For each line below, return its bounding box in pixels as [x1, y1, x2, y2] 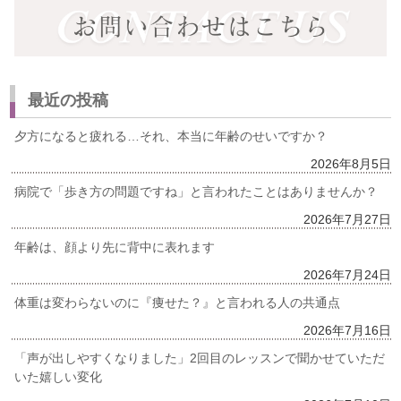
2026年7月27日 [303, 212, 391, 227]
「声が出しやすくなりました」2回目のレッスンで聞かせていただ [14, 351, 386, 366]
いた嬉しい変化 [14, 370, 103, 385]
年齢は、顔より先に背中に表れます [14, 240, 216, 255]
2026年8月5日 [310, 157, 391, 172]
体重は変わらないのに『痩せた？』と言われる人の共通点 [14, 295, 341, 311]
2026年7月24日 [303, 268, 391, 283]
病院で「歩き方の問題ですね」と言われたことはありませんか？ [14, 184, 379, 200]
